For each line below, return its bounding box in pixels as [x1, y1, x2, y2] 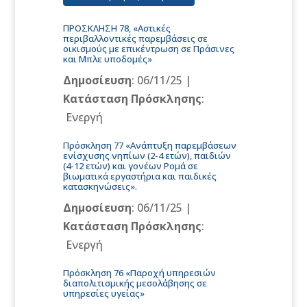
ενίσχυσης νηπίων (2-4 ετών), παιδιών [63, 149, 232, 162]
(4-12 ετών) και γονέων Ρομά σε [63, 160, 199, 173]
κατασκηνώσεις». [63, 180, 138, 193]
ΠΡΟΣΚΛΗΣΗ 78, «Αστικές [63, 22, 171, 35]
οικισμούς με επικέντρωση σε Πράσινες [63, 42, 235, 56]
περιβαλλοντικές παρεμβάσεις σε [63, 32, 208, 45]
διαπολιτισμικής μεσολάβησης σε [63, 277, 208, 290]
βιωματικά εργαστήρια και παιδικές [63, 170, 217, 183]
